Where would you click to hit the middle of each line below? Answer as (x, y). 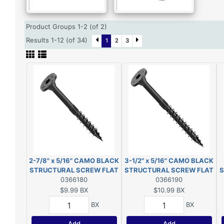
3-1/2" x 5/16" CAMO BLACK (169, 160)
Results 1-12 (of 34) (59, 40)
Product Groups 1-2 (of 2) (68, 26)
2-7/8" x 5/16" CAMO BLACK (74, 160)
